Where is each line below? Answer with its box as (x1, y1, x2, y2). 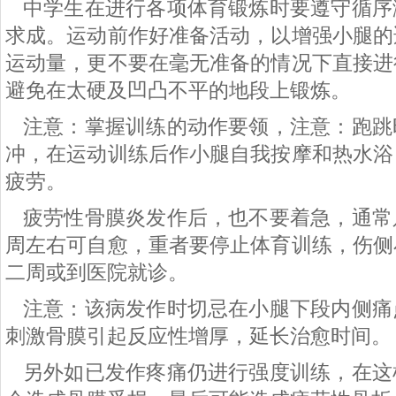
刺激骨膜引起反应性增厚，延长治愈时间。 (5, 324, 392, 347)
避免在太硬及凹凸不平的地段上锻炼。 (5, 79, 351, 102)
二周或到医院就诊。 (5, 261, 188, 284)
